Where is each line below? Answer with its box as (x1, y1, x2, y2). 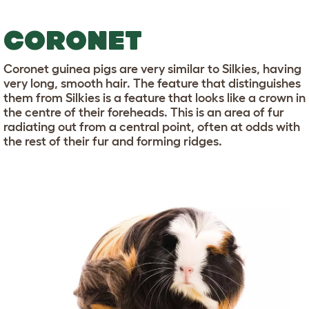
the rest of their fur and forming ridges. (3, 134, 222, 148)
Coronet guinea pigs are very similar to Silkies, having (3, 61, 301, 76)
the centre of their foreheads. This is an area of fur (3, 105, 284, 119)
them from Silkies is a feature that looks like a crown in (3, 90, 306, 105)
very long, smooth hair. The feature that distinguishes (3, 76, 301, 90)
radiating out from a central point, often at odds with (3, 119, 300, 134)
